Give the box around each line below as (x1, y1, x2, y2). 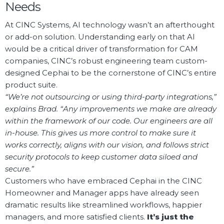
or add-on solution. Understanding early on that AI (5, 31, 195, 41)
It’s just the (147, 211, 194, 221)
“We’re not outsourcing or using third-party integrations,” (5, 91, 216, 101)
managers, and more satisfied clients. (5, 211, 147, 221)
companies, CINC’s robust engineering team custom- (5, 55, 207, 65)
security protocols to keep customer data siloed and (5, 151, 197, 161)
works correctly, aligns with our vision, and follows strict (5, 139, 209, 149)
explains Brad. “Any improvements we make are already (5, 103, 216, 113)
